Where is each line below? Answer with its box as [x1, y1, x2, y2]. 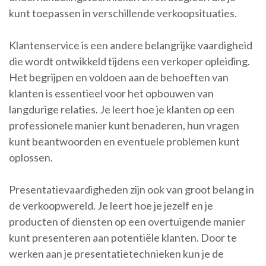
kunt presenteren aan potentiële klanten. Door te [9, 231, 237, 245]
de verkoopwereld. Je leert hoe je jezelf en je [9, 199, 213, 213]
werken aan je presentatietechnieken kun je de [9, 247, 224, 261]
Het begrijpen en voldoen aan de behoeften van [9, 71, 229, 84]
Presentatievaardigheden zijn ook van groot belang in [9, 183, 254, 197]
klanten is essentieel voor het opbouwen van [9, 87, 214, 100]
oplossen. [9, 151, 53, 164]
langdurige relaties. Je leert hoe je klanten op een [9, 103, 235, 116]
